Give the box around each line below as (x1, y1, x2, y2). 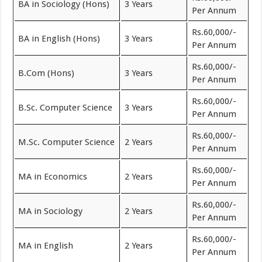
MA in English (18, 240, 74, 251)
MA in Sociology (18, 206, 83, 216)
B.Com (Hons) (18, 68, 75, 78)
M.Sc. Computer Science (18, 137, 115, 147)
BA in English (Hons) (18, 33, 101, 44)
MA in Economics (18, 171, 88, 182)
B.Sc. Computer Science (18, 102, 113, 113)
